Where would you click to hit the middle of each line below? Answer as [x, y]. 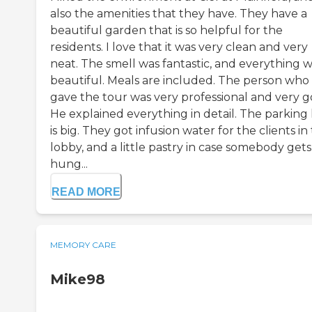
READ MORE [86, 192]
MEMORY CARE [83, 245]
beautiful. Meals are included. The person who [180, 81]
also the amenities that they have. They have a [179, 14]
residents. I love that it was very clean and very [179, 47]
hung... [69, 164]
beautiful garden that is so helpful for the [166, 31]
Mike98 [78, 280]
